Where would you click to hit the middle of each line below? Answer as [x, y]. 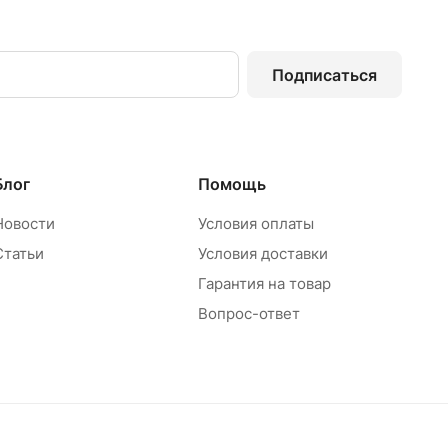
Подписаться [324, 74]
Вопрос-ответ [248, 313]
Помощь [231, 184]
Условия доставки [262, 253]
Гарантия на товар [264, 283]
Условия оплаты [255, 223]
